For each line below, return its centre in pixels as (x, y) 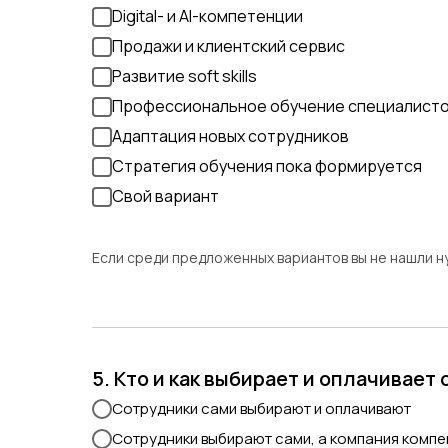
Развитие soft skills (184, 76)
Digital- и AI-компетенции (207, 16)
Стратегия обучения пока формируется (267, 166)
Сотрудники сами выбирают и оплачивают (261, 408)
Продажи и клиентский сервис (228, 46)
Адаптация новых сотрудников (230, 136)
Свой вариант (165, 196)
